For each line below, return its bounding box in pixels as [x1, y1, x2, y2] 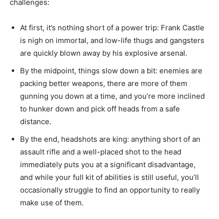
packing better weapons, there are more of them [20, 78, 187, 88]
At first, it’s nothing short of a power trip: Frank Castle [20, 22, 204, 32]
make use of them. [20, 197, 84, 207]
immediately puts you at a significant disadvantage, [20, 159, 196, 169]
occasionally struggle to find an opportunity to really [20, 185, 200, 195]
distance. [20, 116, 51, 126]
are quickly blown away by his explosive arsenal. [20, 48, 187, 58]
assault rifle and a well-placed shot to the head [20, 147, 181, 156]
